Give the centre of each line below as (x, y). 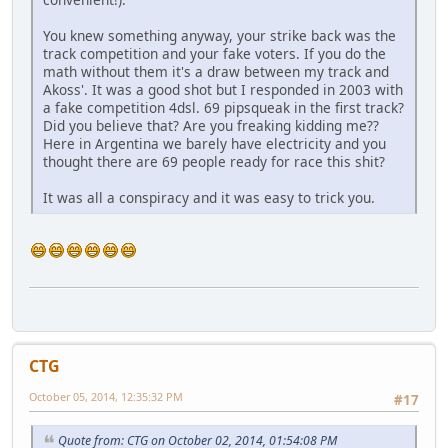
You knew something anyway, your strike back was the (219, 35)
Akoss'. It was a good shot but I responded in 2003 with (223, 89)
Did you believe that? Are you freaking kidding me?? (211, 125)
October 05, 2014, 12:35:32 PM (106, 396)
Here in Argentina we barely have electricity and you (214, 143)
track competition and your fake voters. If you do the (214, 53)
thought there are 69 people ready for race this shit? (214, 161)
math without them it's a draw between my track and (216, 71)
